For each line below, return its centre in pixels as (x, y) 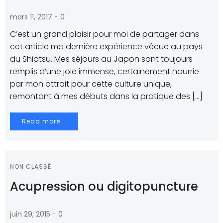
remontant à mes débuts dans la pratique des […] (106, 96)
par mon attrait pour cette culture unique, (91, 84)
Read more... (44, 121)
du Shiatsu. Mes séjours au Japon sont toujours (101, 59)
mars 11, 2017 (31, 17)
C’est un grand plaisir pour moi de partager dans (105, 34)
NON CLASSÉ (31, 167)
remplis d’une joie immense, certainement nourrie (105, 71)
